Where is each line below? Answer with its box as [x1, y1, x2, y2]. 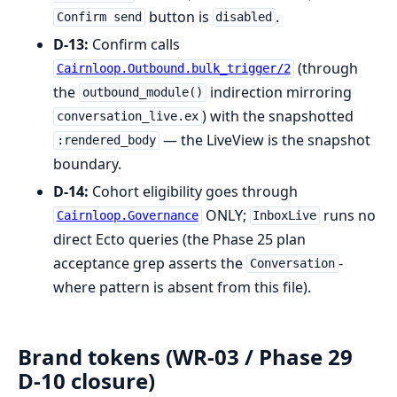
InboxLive [253, 208, 317, 223]
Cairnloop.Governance [56, 208, 198, 223]
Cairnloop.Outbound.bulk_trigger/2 [56, 61, 291, 76]
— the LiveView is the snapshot [159, 129, 370, 150]
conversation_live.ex [56, 109, 198, 124]
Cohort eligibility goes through [89, 181, 298, 201]
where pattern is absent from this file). [53, 276, 311, 297]
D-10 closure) [18, 365, 155, 395]
